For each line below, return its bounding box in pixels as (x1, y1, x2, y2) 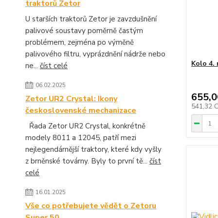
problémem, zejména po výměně (25, 37, 134, 48)
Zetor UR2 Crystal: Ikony (25, 93, 117, 105)
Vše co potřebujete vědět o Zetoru (25, 200, 156, 212)
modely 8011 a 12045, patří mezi (25, 133, 136, 143)
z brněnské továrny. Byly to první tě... (25, 156, 149, 166)
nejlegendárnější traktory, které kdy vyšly (25, 145, 162, 155)
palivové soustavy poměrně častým (25, 26, 143, 36)
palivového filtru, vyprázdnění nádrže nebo (25, 49, 165, 59)
